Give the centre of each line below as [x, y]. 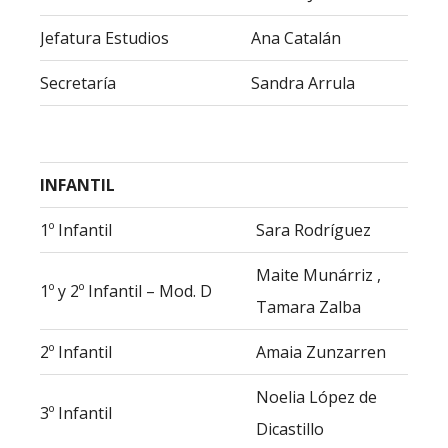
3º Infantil [76, 413]
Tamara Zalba [308, 307]
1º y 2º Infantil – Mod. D [126, 291]
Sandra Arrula [303, 83]
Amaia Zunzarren [321, 352]
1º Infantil [76, 230]
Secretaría [78, 83]
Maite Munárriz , [318, 275]
